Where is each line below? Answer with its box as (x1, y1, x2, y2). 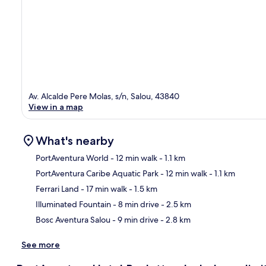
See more (21, 239, 60, 250)
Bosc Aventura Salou (36, 214, 110, 225)
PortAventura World (36, 152, 109, 163)
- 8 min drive (111, 198, 159, 210)
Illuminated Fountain (36, 198, 111, 210)
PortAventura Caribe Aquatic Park (36, 167, 159, 179)
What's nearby (36, 133, 114, 148)
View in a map (28, 101, 83, 112)
